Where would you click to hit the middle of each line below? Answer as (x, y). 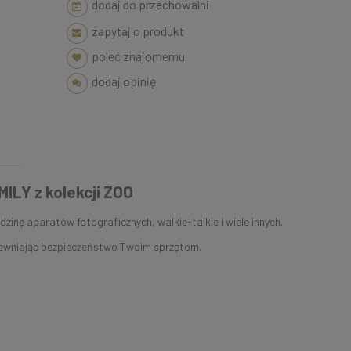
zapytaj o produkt (138, 31)
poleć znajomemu (138, 56)
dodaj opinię (124, 81)
